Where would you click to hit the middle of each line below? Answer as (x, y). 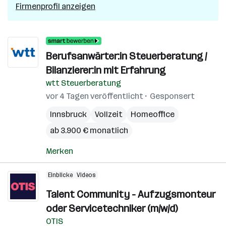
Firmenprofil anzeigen (55, 6)
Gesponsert (172, 96)
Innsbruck (68, 114)
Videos (86, 175)
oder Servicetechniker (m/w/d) (112, 208)
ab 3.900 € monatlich (89, 130)
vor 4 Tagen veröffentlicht (95, 96)
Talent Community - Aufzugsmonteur (131, 194)
